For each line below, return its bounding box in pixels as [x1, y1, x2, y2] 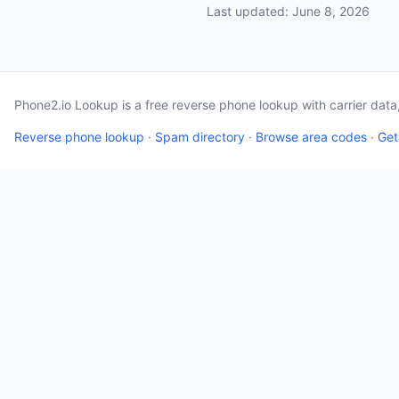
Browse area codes [256, 129, 367, 144]
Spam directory [155, 129, 245, 144]
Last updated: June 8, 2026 [207, 4, 370, 19]
